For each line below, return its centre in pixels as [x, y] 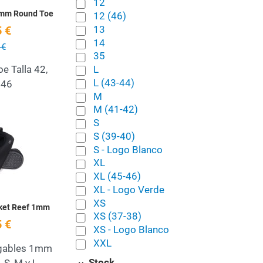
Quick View [84, 149]
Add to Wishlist [93, 124]
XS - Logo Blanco [131, 230]
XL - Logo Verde [129, 189]
